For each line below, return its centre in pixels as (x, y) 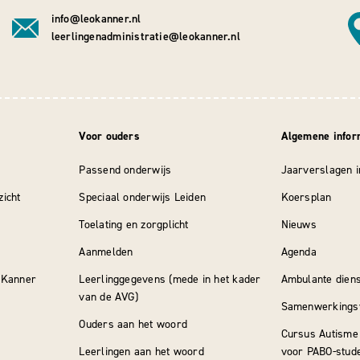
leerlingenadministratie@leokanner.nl (145, 37)
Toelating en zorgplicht (134, 225)
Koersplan (306, 197)
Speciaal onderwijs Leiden (143, 197)
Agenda (299, 252)
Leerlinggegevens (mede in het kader (170, 279)
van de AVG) (108, 297)
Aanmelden (106, 252)
